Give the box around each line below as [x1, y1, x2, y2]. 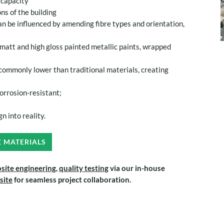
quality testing [59, 163, 108, 172]
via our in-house [108, 163, 165, 172]
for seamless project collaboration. [12, 174, 131, 184]
